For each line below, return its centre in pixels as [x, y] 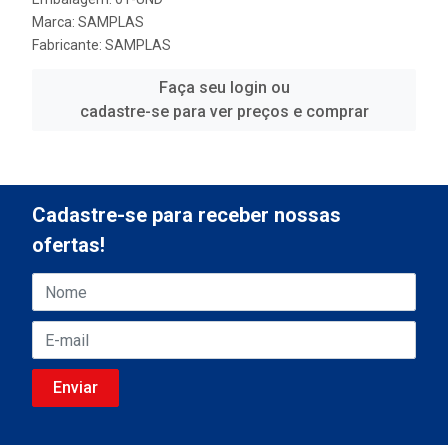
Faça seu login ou [224, 87]
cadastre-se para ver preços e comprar [224, 111]
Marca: [55, 21]
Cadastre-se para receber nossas [186, 215]
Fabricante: [68, 44]
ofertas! [68, 245]
